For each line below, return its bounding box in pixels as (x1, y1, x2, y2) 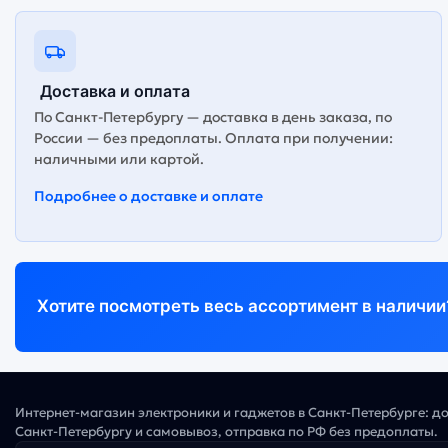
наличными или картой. (34, 149, 204, 168)
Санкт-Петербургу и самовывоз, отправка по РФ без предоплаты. (15, 422, 438, 440)
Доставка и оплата (40, 80, 190, 101)
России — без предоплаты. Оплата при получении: (34, 128, 393, 147)
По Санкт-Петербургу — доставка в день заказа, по (34, 107, 392, 126)
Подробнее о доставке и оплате (34, 186, 263, 205)
